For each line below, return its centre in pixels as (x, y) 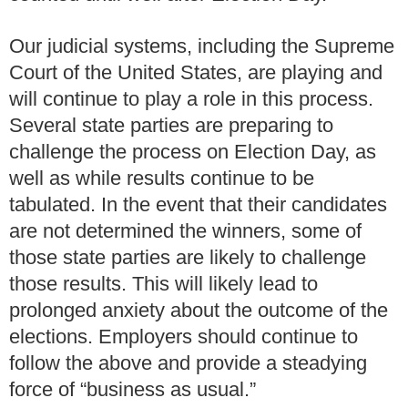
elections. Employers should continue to (184, 336)
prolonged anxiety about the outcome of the (199, 310)
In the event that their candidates (244, 204)
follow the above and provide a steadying (188, 362)
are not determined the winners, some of (185, 230)
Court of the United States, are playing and (196, 72)
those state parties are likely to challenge (188, 257)
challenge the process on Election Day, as (193, 151)
